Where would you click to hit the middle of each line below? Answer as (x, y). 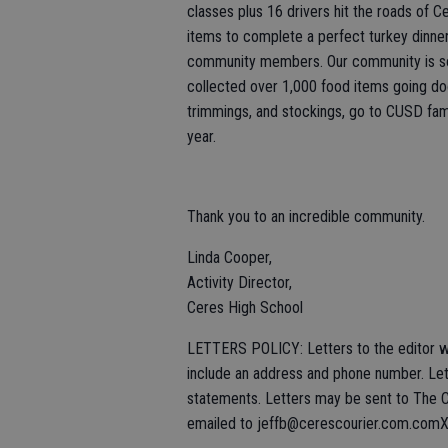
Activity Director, (239, 282)
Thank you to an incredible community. (306, 216)
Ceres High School (245, 307)
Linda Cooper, (229, 257)
